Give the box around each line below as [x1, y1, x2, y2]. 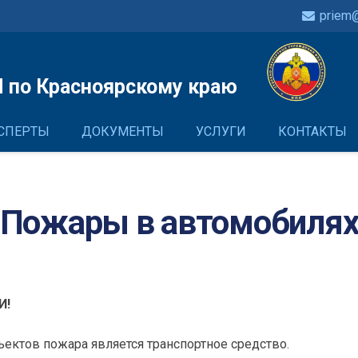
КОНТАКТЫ [278, 124, 347, 139]
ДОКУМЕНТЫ [82, 124, 164, 139]
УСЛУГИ [196, 124, 246, 139]
